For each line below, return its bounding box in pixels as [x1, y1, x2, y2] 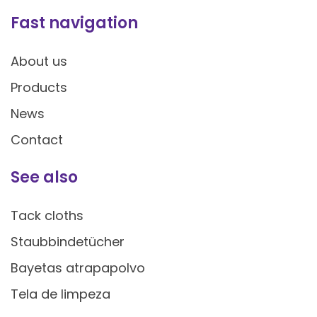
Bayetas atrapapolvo [11, 258, 145, 277]
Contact [11, 130, 63, 149]
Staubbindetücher [11, 232, 125, 250]
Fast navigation [11, 11, 138, 34]
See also [11, 166, 78, 188]
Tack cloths [11, 206, 83, 224]
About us [11, 52, 67, 70]
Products [11, 78, 67, 96]
